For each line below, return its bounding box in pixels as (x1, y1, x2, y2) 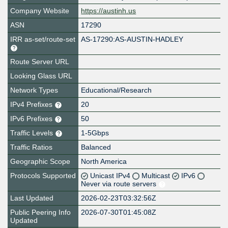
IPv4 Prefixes (10, 100, 54, 109)
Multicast (141, 172, 173, 180)
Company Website (10, 7, 69, 15)
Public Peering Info (10, 208, 71, 217)
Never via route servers (81, 180, 159, 188)
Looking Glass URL (10, 72, 72, 80)
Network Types (10, 86, 58, 95)
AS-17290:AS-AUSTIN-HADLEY (81, 35, 184, 44)
